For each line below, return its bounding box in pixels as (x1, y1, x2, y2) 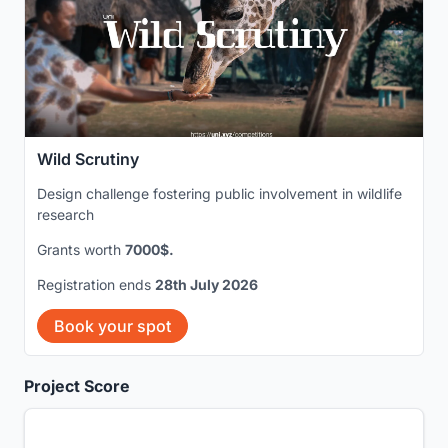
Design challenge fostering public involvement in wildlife (37, 185, 402, 202)
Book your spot (54, 316, 171, 336)
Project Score (24, 376, 130, 396)
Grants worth (37, 241, 125, 258)
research (37, 206, 94, 223)
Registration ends (37, 276, 155, 293)
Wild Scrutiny (37, 149, 139, 169)
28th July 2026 (155, 276, 258, 293)
